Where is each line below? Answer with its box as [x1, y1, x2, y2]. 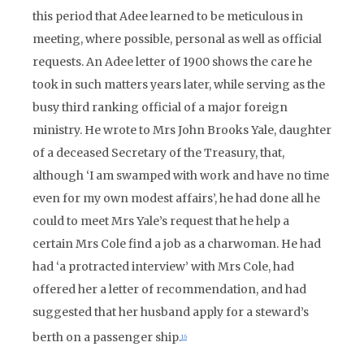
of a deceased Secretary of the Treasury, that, [32, 145, 284, 160]
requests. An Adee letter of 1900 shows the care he [32, 54, 312, 69]
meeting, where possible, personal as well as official [32, 32, 322, 46]
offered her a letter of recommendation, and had [32, 282, 306, 297]
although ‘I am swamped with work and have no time [32, 168, 329, 183]
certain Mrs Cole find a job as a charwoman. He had [32, 236, 321, 251]
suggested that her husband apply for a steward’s [32, 305, 309, 319]
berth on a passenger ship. [32, 330, 181, 344]
